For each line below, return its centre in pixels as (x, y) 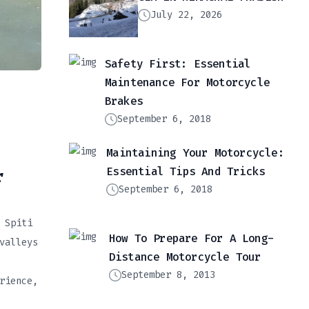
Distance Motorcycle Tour (185, 257)
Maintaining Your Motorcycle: (195, 153)
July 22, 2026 (186, 15)
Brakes (124, 101)
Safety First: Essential (178, 64)
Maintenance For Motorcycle (187, 83)
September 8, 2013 (168, 275)
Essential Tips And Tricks (186, 172)
